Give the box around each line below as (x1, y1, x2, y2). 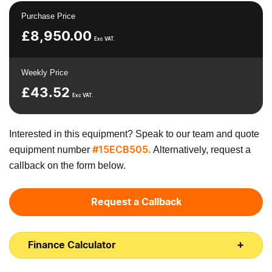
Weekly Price (21, 67, 68, 77)
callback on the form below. (9, 160, 126, 171)
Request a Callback (90, 197, 182, 207)
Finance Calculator (28, 240, 116, 250)
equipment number (9, 144, 92, 155)
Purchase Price (21, 11, 75, 21)
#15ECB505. (92, 144, 151, 155)
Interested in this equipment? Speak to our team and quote (9, 128, 259, 139)
